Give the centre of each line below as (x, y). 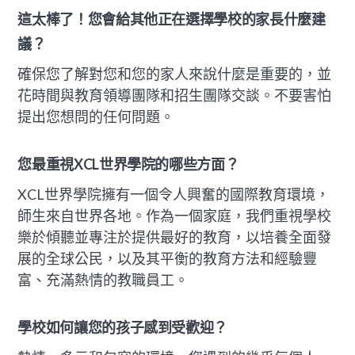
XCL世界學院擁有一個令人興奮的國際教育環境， (174, 194)
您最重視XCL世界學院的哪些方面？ (128, 164)
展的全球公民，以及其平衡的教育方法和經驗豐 (168, 258)
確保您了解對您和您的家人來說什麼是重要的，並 (175, 73)
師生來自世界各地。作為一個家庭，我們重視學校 (175, 215)
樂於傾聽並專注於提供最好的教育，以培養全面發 (175, 237)
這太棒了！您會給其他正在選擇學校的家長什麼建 (172, 19)
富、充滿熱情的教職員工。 (103, 279)
